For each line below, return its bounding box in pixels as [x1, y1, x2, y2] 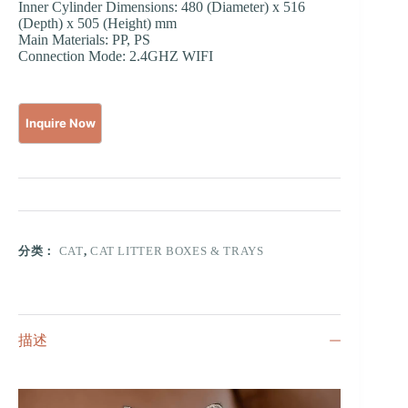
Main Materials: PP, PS [18, 31, 150, 47]
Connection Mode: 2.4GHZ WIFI [18, 47, 213, 64]
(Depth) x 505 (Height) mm [18, 15, 177, 31]
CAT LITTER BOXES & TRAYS [89, 243, 264, 258]
